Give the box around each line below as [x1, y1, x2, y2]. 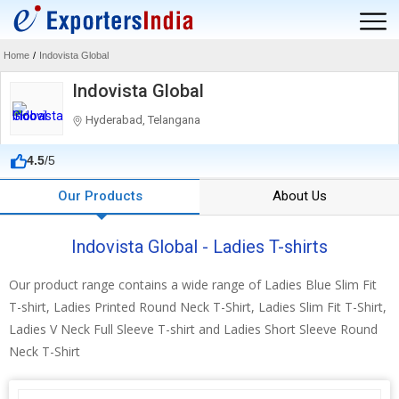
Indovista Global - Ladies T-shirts [71, 236, 328, 257]
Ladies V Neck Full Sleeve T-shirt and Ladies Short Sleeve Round [9, 321, 378, 338]
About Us [272, 188, 327, 204]
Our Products [57, 188, 142, 204]
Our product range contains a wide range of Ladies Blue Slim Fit [9, 276, 377, 293]
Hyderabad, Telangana [83, 113, 200, 126]
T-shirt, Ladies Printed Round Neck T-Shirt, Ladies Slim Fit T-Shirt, [9, 298, 387, 315]
